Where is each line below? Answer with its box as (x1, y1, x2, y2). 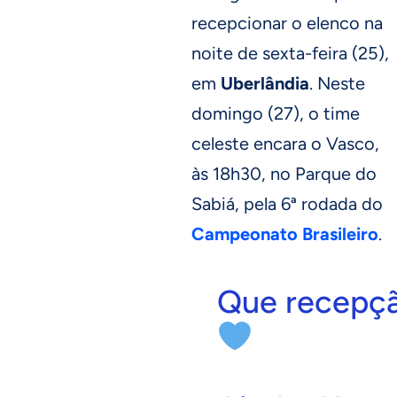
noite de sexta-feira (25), (191, 42, 389, 64)
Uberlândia (221, 72, 309, 94)
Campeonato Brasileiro (191, 222, 378, 245)
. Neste (309, 72, 365, 94)
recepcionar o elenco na (191, 12, 383, 34)
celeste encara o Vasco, (191, 132, 379, 154)
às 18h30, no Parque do (191, 162, 377, 184)
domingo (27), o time (191, 102, 360, 124)
